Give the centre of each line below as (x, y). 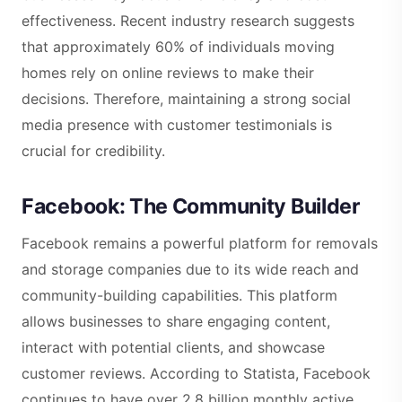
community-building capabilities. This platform (179, 296)
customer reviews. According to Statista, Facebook (196, 374)
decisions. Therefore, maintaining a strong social (186, 99)
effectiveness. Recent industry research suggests (188, 21)
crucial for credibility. (93, 151)
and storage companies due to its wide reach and (190, 270)
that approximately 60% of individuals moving (178, 47)
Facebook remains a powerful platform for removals (200, 244)
